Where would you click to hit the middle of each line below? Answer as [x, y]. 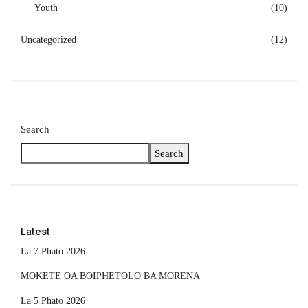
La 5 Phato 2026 [53, 301]
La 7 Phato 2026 [53, 252]
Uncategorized [48, 40]
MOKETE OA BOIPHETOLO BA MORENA [110, 276]
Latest [35, 232]
